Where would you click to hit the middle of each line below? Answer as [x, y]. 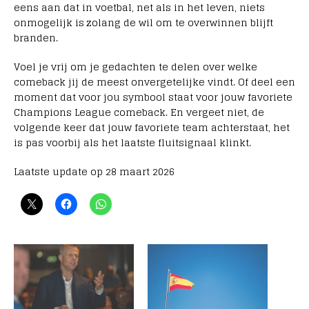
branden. [36, 38]
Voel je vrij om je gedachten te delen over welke [136, 67]
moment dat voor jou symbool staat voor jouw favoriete [153, 97]
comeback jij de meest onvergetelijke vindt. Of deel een [154, 82]
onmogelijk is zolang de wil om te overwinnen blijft [143, 23]
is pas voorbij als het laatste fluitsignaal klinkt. [132, 143]
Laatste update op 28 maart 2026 [94, 172]
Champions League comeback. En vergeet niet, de [139, 112]
